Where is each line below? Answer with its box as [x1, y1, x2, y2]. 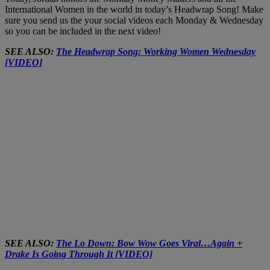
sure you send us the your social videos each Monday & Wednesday [5, 14, 263, 25]
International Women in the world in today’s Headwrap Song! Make [5, 4, 263, 14]
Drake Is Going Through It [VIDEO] [5, 248, 152, 259]
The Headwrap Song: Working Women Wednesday [56, 46, 256, 57]
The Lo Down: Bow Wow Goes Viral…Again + [56, 237, 242, 248]
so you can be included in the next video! [5, 25, 161, 36]
